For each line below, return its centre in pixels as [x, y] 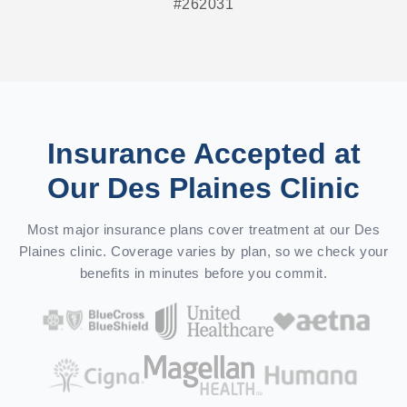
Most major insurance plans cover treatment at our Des [203, 230]
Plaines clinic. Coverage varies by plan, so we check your [203, 252]
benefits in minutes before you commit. [203, 273]
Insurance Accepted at [203, 154]
